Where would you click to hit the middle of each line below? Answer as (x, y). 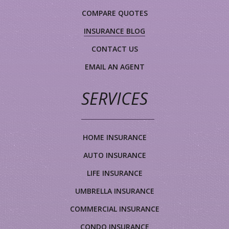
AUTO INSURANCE (114, 155)
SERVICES (114, 99)
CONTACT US (114, 49)
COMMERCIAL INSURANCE (114, 209)
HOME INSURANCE (114, 138)
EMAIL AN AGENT (114, 67)
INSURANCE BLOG (114, 31)
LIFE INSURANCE (114, 173)
